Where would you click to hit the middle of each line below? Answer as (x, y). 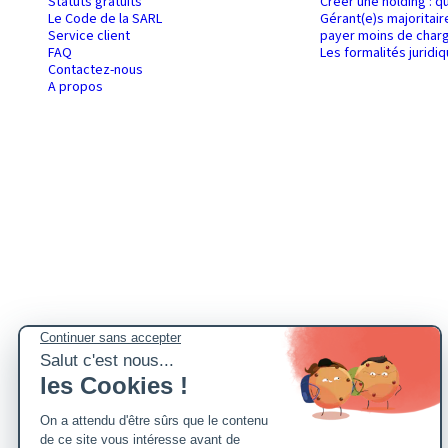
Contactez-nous (95, 70)
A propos (75, 87)
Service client (89, 36)
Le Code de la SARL (105, 19)
